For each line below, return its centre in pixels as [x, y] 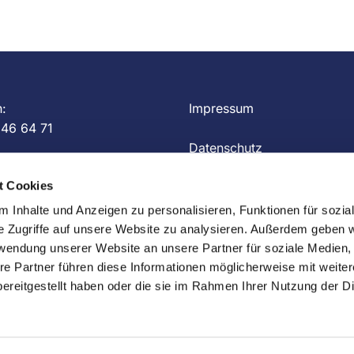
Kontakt [211, 187]
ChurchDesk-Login [227, 285]
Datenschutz [226, 147]
